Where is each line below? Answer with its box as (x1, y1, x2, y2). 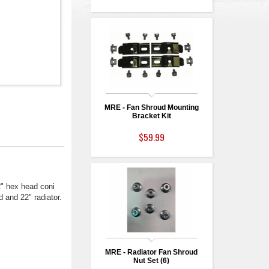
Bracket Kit (131, 112, 171, 120)
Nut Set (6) (133, 256, 170, 265)
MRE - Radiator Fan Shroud (105, 248, 198, 256)
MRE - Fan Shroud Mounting (104, 103, 199, 112)
